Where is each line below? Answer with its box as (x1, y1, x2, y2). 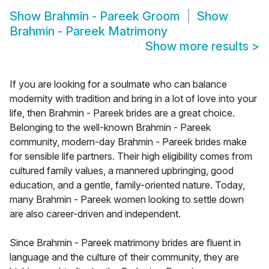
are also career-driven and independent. (10, 208, 181, 220)
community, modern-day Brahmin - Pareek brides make (10, 136, 247, 148)
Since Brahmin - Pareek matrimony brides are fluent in (10, 237, 241, 249)
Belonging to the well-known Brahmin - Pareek (10, 121, 211, 134)
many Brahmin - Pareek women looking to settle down (10, 193, 244, 206)
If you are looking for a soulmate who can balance (10, 78, 227, 91)
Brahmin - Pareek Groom (44, 9, 180, 24)
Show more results (145, 39, 252, 54)
